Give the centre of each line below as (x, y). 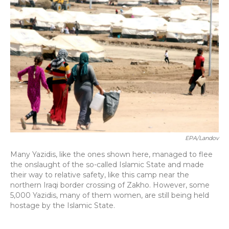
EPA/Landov (202, 138)
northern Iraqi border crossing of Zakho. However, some (110, 185)
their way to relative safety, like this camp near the (100, 175)
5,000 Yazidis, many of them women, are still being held (110, 195)
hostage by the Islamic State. (63, 205)
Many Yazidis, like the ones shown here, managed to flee (111, 154)
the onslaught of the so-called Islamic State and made (107, 165)
